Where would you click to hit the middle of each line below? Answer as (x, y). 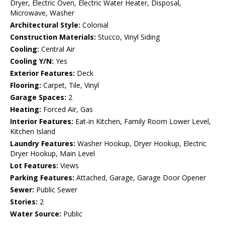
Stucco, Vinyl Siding (128, 37)
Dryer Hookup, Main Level (52, 154)
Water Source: (36, 214)
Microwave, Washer (42, 13)
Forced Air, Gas (67, 109)
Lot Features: (34, 166)
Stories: (24, 202)
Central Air (57, 49)
